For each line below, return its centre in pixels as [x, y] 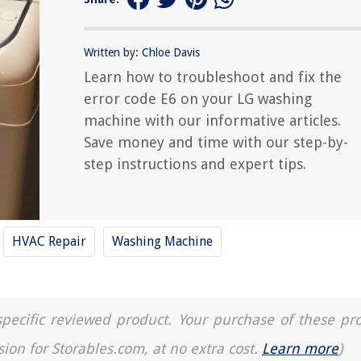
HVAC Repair [49, 241]
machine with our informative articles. [212, 120]
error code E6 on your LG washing [198, 98]
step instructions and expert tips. [195, 164]
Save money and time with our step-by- [216, 142]
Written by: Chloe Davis [142, 52]
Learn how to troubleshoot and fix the [213, 77]
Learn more [300, 349]
